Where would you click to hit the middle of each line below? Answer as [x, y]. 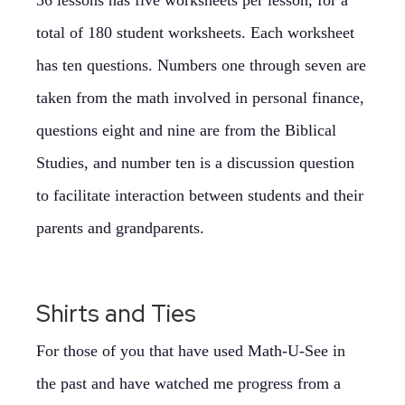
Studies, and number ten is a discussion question [195, 163]
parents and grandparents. [120, 228]
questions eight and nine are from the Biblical [186, 130]
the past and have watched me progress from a [188, 383]
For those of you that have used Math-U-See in [191, 351]
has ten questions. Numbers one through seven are [201, 65]
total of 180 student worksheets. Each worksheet [195, 33]
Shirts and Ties [116, 314]
